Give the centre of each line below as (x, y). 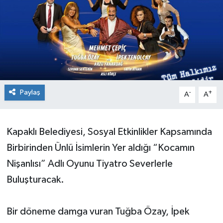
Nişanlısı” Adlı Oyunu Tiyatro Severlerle (89, 164)
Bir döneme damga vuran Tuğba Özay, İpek (98, 212)
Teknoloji (46, 68)
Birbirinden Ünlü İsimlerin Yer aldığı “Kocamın (100, 148)
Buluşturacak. (35, 180)
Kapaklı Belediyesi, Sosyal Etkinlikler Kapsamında (109, 132)
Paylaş (30, 93)
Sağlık (40, 43)
